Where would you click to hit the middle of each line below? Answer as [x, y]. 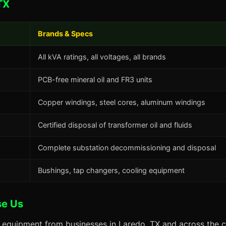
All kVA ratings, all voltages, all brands [102, 57]
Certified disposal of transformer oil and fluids [115, 125]
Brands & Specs [65, 34]
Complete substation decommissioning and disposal [127, 148]
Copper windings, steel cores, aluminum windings [122, 102]
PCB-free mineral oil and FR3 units [95, 79]
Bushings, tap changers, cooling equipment [111, 170]
